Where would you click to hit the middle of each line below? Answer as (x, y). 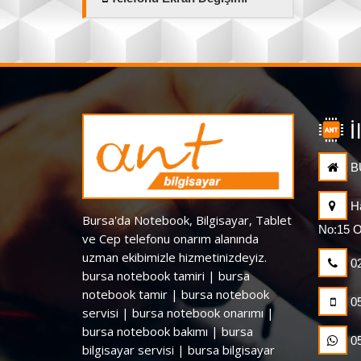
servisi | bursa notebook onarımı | (178, 312)
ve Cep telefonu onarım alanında (170, 238)
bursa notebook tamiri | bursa (166, 275)
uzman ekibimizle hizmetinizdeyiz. (174, 257)
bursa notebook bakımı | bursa (168, 331)
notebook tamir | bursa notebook (176, 294)
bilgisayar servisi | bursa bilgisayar (178, 349)
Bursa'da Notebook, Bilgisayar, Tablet (187, 220)
